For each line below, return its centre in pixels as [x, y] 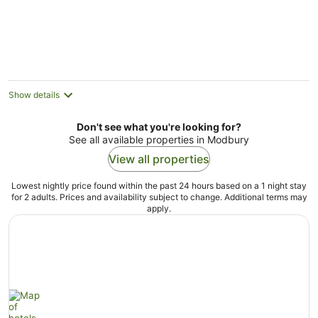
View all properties [159, 159]
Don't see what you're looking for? [159, 127]
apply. [159, 208]
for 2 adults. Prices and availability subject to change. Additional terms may [159, 197]
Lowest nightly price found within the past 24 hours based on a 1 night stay [159, 186]
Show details [34, 95]
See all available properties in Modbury [159, 139]
